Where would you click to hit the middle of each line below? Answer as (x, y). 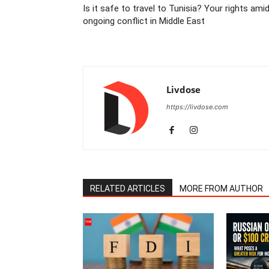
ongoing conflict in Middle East (144, 21)
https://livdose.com (197, 107)
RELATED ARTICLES (128, 189)
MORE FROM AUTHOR (221, 189)
